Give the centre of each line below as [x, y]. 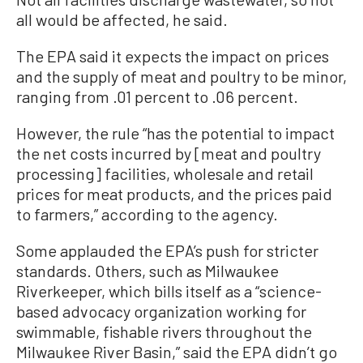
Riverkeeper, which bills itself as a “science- [169, 291]
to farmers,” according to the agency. [147, 214]
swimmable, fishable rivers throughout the [164, 331]
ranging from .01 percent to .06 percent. [157, 96]
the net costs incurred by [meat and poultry [169, 153]
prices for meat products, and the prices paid [174, 194]
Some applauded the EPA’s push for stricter [167, 250]
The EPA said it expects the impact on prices [173, 56]
